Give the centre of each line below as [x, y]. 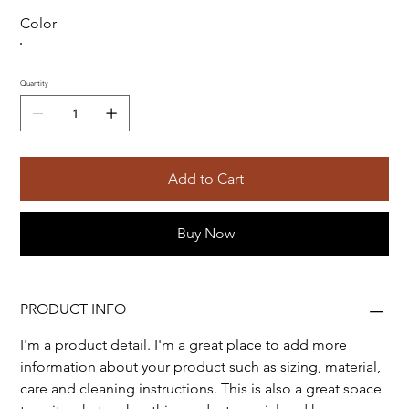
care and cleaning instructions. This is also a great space [203, 389]
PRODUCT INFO [73, 309]
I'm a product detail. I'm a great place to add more [186, 345]
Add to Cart [205, 179]
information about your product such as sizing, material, [203, 367]
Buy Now [205, 234]
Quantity [35, 84]
